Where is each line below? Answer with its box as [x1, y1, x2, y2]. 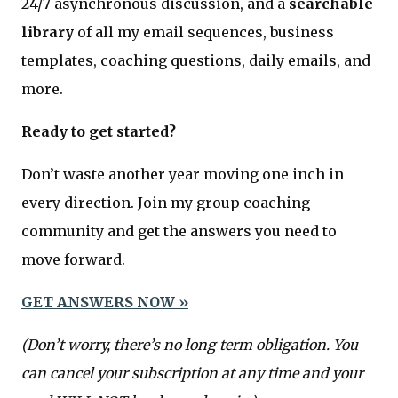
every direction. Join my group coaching [21, 193, 310, 211]
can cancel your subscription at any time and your [21, 363, 363, 382]
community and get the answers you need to [21, 221, 337, 240]
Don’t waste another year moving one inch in [21, 164, 344, 183]
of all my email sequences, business [74, 22, 334, 41]
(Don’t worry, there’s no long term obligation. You [21, 335, 358, 354]
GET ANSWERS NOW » [21, 292, 188, 311]
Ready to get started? [21, 122, 176, 140]
